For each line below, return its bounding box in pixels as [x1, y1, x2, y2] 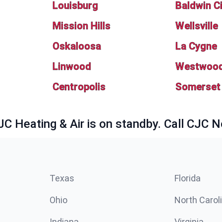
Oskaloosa [52, 40, 101, 52]
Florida [174, 173, 201, 183]
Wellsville [175, 20, 219, 32]
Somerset [175, 81, 221, 93]
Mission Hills [52, 20, 111, 32]
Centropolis [52, 81, 106, 93]
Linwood [52, 60, 91, 72]
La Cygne [175, 40, 218, 52]
